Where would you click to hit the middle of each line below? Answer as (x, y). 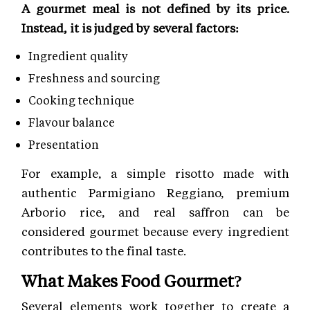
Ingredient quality (78, 56)
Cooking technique (81, 100)
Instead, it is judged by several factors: (130, 28)
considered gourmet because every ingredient (155, 231)
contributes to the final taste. (104, 251)
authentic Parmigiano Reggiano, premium (155, 193)
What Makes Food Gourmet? (132, 281)
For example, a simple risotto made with (155, 173)
